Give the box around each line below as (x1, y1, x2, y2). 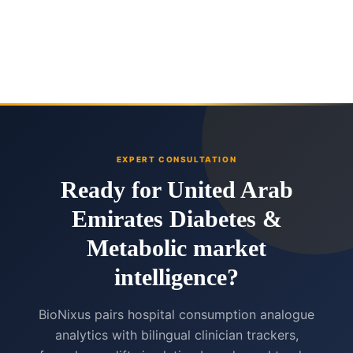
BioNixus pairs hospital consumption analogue (39, 307, 314, 323)
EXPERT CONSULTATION (116, 154, 237, 165)
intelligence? (114, 264, 239, 291)
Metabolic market (87, 235, 266, 262)
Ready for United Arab (60, 176, 293, 203)
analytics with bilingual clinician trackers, (54, 327, 299, 344)
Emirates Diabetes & (71, 206, 282, 232)
